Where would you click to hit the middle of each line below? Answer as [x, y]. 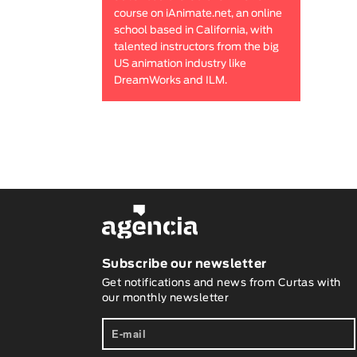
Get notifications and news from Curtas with [221, 283]
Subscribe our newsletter [184, 264]
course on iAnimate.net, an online [198, 14]
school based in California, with [193, 30]
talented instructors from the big [196, 47]
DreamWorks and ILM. [170, 80]
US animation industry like [180, 64]
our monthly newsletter [165, 298]
